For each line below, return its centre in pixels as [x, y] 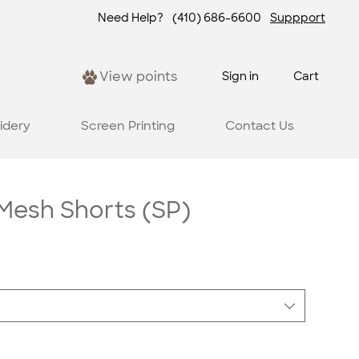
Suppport [298, 18]
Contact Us [259, 125]
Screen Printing [127, 125]
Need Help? [130, 18]
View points [138, 77]
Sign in [241, 77]
